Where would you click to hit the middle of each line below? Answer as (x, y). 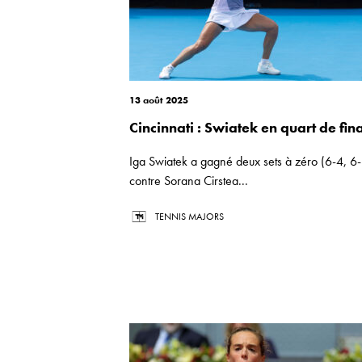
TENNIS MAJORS (189, 217)
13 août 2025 (159, 100)
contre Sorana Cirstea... (189, 181)
